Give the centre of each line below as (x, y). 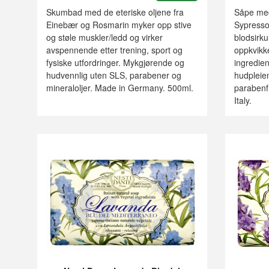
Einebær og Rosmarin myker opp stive (119, 25)
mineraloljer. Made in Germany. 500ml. (120, 88)
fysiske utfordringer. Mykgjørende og (115, 63)
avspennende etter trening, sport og (114, 50)
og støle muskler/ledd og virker (104, 38)
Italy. (243, 101)
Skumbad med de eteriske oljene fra (115, 12)
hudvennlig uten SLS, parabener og (114, 75)
